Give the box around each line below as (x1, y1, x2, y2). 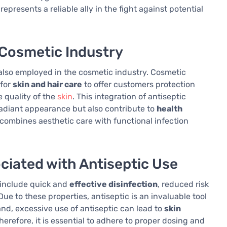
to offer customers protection (82, 80, 195, 90)
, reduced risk (158, 179, 209, 190)
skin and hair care (13, 80, 82, 90)
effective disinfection (69, 179, 158, 190)
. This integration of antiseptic (72, 92, 186, 102)
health (157, 104, 182, 114)
